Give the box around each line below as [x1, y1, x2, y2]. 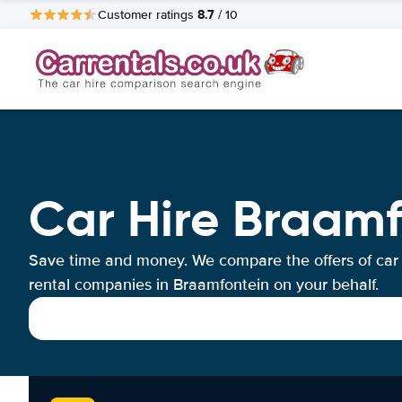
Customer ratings [98, 6, 197, 22]
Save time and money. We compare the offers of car [29, 250, 398, 270]
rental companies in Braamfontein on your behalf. [29, 275, 379, 294]
